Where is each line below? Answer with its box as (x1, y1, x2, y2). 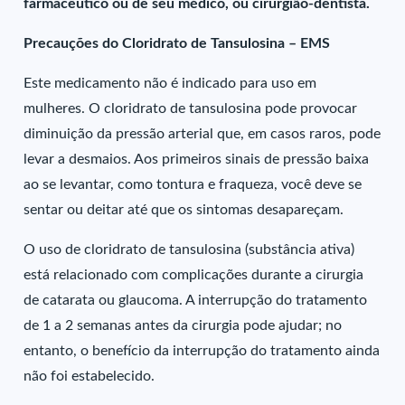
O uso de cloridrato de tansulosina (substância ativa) (24, 242, 355, 257)
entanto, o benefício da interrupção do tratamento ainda (24, 344, 381, 358)
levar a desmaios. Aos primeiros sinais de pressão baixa (24, 152, 370, 166)
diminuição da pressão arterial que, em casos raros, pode (24, 127, 381, 141)
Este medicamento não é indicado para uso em (24, 76, 317, 90)
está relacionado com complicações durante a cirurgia (24, 268, 364, 282)
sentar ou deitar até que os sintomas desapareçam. (24, 202, 344, 217)
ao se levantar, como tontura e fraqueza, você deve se (24, 177, 363, 192)
